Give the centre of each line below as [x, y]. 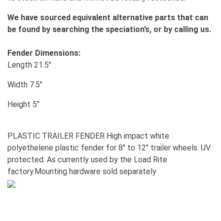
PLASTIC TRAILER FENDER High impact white [88, 136]
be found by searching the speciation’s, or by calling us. [110, 30]
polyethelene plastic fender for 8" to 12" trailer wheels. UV [109, 148]
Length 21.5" [29, 65]
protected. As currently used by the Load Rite [87, 160]
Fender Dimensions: [44, 53]
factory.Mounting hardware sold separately [82, 172]
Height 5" [23, 105]
